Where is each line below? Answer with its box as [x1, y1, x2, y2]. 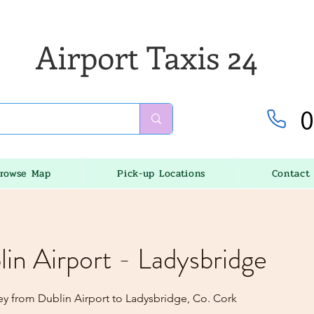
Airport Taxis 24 [36, 36, 257, 78]
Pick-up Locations [117, 166, 206, 181]
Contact [271, 166, 310, 181]
